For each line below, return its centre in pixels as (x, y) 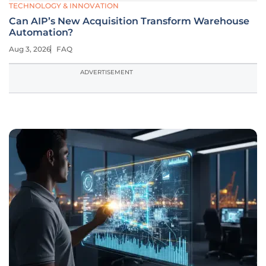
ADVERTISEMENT (107, 72)
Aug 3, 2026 (30, 49)
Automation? (41, 32)
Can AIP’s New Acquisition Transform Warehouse (129, 21)
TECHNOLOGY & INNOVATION (64, 6)
